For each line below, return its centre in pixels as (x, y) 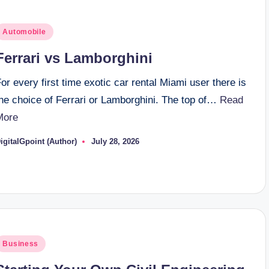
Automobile (24, 32)
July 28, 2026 (116, 142)
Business (21, 244)
